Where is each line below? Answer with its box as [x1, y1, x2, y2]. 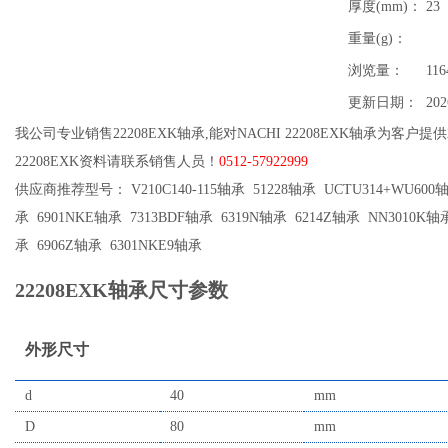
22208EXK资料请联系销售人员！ [15, 154, 219, 169]
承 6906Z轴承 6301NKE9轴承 [15, 238, 210, 253]
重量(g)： [348, 31, 407, 46]
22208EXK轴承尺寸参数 [15, 279, 228, 301]
